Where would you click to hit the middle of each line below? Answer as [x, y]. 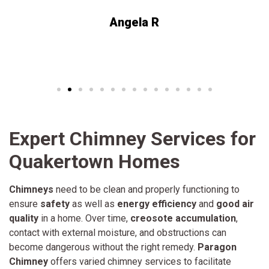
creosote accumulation [183, 218]
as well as [93, 204]
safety [55, 204]
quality [24, 218]
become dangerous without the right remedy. [103, 247]
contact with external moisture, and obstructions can [118, 232]
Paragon [217, 247]
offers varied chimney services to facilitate [140, 261]
